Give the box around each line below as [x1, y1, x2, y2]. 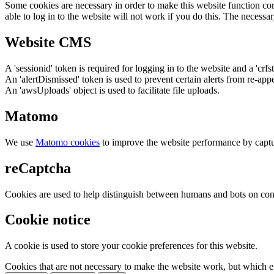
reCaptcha [5, 160, 71, 176]
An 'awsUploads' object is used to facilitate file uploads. [5, 84, 220, 95]
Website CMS [5, 34, 91, 50]
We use [5, 136, 35, 147]
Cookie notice [5, 212, 91, 228]
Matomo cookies [35, 136, 100, 147]
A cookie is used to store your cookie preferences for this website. [5, 240, 257, 251]
